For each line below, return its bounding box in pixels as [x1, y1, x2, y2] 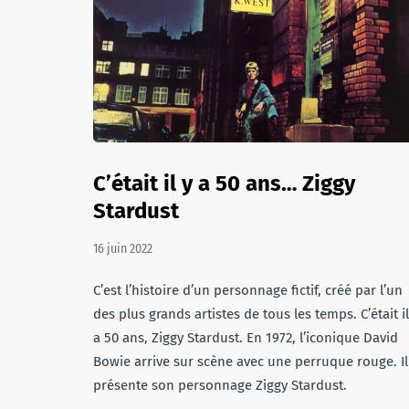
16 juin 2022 [93, 241, 152, 257]
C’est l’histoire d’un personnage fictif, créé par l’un [93, 282, 403, 299]
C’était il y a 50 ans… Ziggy [93, 171, 355, 196]
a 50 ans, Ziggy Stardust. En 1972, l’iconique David [93, 330, 398, 346]
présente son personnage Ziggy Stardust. [93, 377, 347, 393]
